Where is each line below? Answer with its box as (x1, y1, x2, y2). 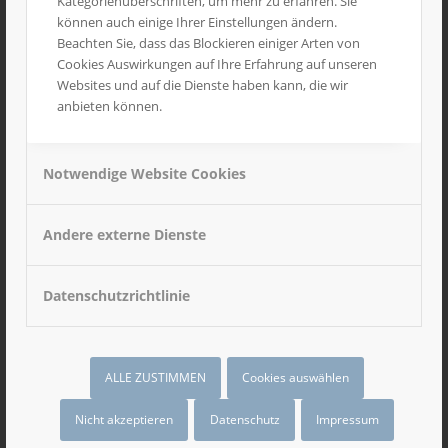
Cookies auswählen (242, 368, 350, 386)
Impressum (315, 411, 379, 429)
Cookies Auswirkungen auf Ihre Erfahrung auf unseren (57, 54, 377, 73)
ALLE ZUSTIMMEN (104, 368, 206, 386)
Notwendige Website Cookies (43, 163, 246, 183)
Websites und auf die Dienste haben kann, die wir (57, 75, 348, 94)
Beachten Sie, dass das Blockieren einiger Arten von (57, 33, 360, 52)
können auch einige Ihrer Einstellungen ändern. (57, 12, 337, 31)
